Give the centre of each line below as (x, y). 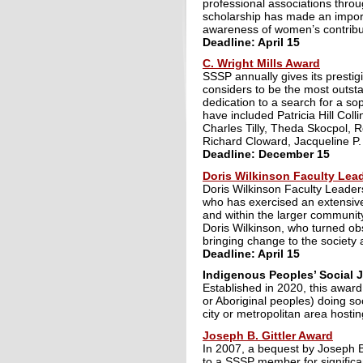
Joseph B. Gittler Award (268, 335)
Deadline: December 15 (266, 154)
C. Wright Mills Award (261, 63)
